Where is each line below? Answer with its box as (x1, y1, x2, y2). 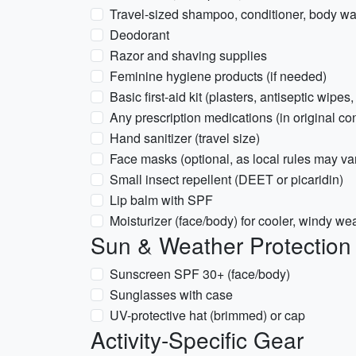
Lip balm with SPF (110, 191, 213, 209)
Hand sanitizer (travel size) (110, 129, 260, 147)
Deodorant (110, 25, 169, 44)
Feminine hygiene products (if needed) (110, 67, 327, 85)
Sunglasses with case (110, 285, 233, 304)
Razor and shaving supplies (110, 46, 267, 64)
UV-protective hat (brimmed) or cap (110, 306, 305, 324)
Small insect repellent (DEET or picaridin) (110, 170, 343, 188)
